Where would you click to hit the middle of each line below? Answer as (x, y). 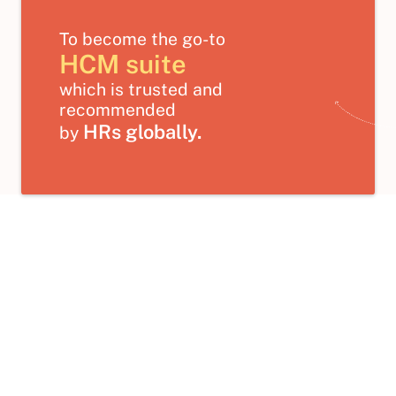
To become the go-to (143, 38)
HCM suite (123, 64)
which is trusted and (141, 89)
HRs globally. (143, 131)
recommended (118, 109)
